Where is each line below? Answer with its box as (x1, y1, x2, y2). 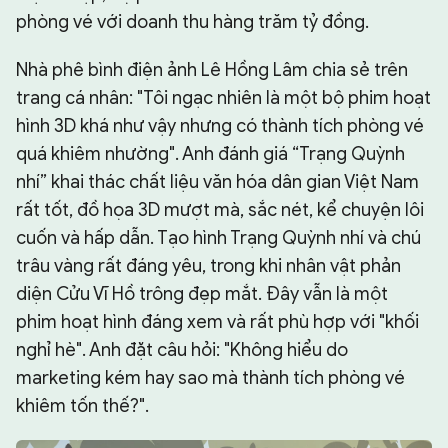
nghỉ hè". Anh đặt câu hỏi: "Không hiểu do (16, 338, 348, 361)
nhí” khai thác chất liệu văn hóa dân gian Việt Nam (16, 170, 419, 193)
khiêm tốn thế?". (16, 394, 149, 417)
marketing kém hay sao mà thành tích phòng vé (16, 366, 405, 389)
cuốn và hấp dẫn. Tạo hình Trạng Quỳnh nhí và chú (16, 226, 421, 249)
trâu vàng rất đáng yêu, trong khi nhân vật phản (16, 254, 401, 277)
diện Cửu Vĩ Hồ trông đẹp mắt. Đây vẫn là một (16, 282, 388, 305)
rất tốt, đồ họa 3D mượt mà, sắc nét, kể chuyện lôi (16, 198, 424, 221)
